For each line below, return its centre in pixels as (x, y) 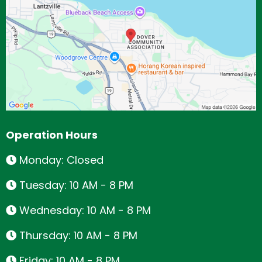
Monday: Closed (61, 160)
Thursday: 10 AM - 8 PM (78, 235)
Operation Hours (52, 135)
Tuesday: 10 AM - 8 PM (76, 185)
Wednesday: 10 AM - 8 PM (85, 210)
